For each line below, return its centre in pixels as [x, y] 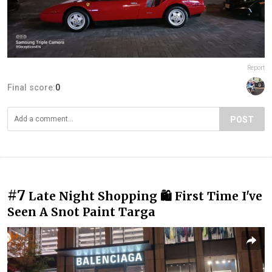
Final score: [31, 87]
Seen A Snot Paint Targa [81, 212]
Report [256, 67]
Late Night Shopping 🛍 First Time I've [145, 196]
